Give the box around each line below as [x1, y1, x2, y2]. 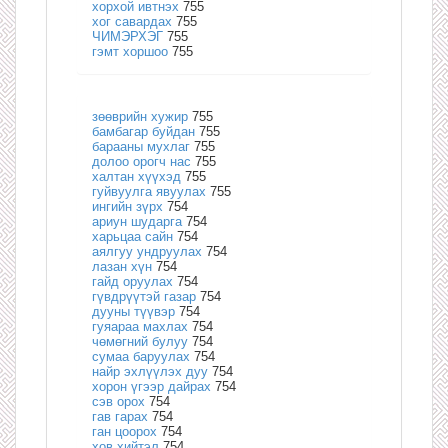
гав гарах [92, 408, 148, 424]
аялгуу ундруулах [92, 243, 202, 259]
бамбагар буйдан [92, 123, 195, 139]
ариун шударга [92, 213, 182, 229]
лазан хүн [92, 258, 152, 274]
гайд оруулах [92, 273, 173, 289]
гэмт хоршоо [92, 43, 168, 59]
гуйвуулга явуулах [92, 183, 206, 199]
